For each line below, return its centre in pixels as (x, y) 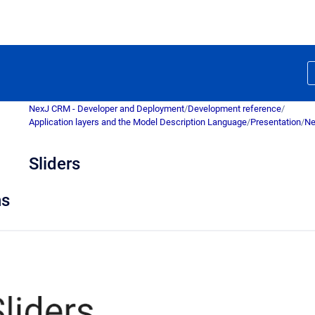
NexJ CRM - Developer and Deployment (107, 109)
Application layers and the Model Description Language (138, 122)
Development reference (234, 109)
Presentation (276, 122)
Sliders (54, 164)
